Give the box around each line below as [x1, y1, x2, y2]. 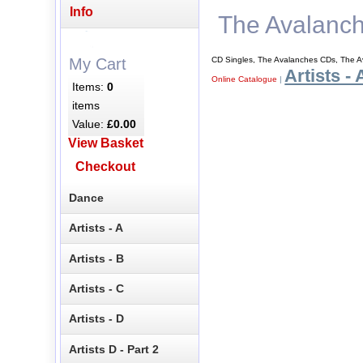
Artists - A [69, 221, 124, 235]
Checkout [75, 160, 136, 174]
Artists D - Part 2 [69, 342, 160, 356]
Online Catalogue [211, 74, 278, 83]
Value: [72, 117, 108, 130]
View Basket [67, 136, 143, 151]
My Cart [68, 54, 126, 73]
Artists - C [69, 282, 125, 296]
